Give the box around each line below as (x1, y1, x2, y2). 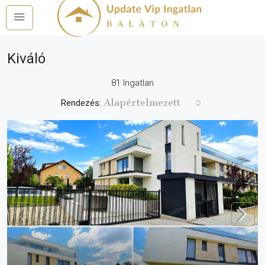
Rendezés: (61, 97, 101, 108)
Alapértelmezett (104, 97, 180, 108)
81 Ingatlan (111, 77, 154, 88)
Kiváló (7, 50, 46, 67)
